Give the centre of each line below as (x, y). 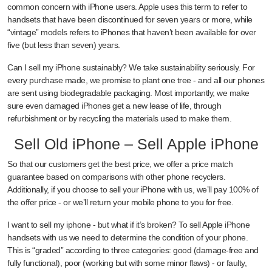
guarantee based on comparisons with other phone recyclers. (116, 176)
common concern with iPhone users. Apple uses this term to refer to (127, 6)
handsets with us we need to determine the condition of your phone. (127, 237)
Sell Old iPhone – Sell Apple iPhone (136, 144)
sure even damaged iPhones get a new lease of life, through (114, 105)
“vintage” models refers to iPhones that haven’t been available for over (132, 32)
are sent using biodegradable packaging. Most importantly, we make (128, 93)
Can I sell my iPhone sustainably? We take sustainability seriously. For (131, 67)
